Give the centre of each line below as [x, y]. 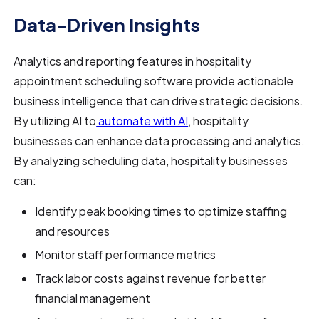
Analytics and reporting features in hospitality [133, 61]
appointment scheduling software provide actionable [154, 80]
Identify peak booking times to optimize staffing [161, 211]
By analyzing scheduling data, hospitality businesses [151, 160]
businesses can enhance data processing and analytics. [159, 140]
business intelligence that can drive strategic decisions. [159, 100]
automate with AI [142, 120]
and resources [73, 231]
